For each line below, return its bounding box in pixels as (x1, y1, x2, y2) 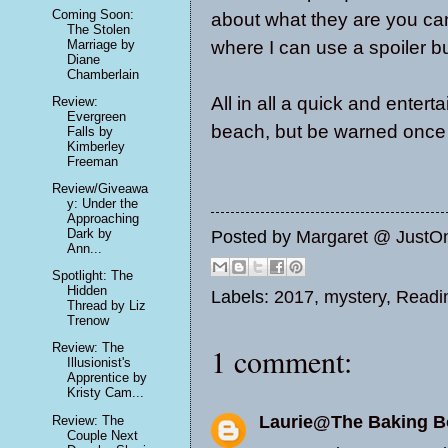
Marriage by (67, 36, 136, 52)
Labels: (211, 287, 274, 308)
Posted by (211, 226, 296, 247)
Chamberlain (67, 66, 140, 82)
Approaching (67, 210, 140, 226)
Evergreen (67, 108, 127, 124)
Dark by (67, 225, 113, 241)
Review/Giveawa (52, 180, 149, 196)
